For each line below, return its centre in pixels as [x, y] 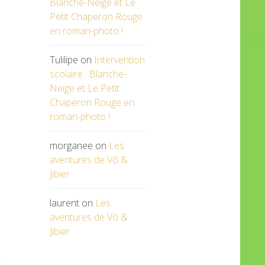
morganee [71, 146]
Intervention [119, 60]
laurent [64, 203]
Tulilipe [64, 60]
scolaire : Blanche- [88, 74]
